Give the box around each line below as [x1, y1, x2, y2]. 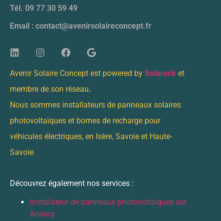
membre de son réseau [10, 84, 89, 94]
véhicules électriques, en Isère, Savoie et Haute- [10, 132, 172, 142]
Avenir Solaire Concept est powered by [10, 69, 145, 78]
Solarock [145, 69, 176, 78]
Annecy [30, 209, 55, 219]
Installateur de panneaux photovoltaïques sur [30, 197, 186, 207]
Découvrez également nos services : [10, 178, 136, 188]
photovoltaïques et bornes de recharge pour [10, 116, 160, 126]
